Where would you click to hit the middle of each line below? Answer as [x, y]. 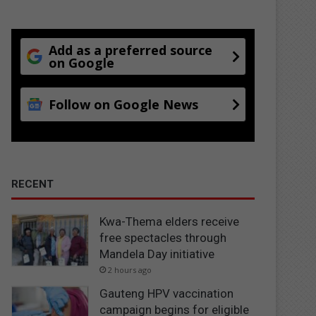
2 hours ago [130, 269]
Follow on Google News [124, 104]
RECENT [33, 184]
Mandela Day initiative [157, 254]
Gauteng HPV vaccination [167, 293]
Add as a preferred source [131, 50]
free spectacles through [163, 237]
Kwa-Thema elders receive [170, 221]
